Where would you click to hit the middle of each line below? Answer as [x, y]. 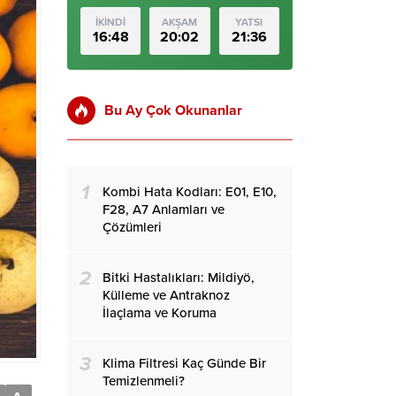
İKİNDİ [111, 22]
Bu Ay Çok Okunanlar [173, 110]
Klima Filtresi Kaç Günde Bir [184, 363]
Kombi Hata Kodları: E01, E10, [190, 192]
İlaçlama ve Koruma [160, 313]
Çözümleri [132, 227]
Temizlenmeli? [144, 381]
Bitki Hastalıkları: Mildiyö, [179, 278]
